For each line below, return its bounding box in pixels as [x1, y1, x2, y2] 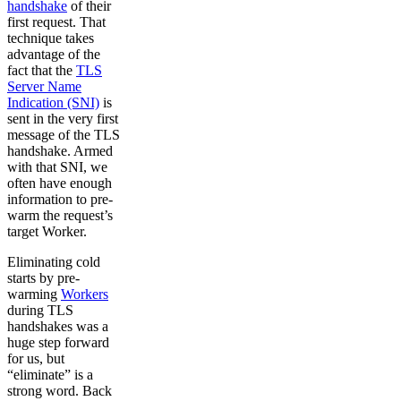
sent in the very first [7, 111, 118, 126]
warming [7, 286, 61, 302]
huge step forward [7, 335, 109, 350]
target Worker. [7, 224, 87, 239]
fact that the [7, 63, 76, 78]
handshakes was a [7, 319, 108, 334]
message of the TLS [7, 127, 120, 142]
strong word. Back [7, 383, 112, 398]
